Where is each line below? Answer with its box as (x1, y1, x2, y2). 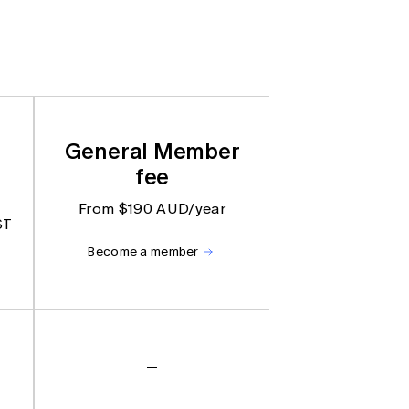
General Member (64, 133, 240, 167)
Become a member (87, 243, 199, 259)
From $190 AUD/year (79, 199, 225, 217)
